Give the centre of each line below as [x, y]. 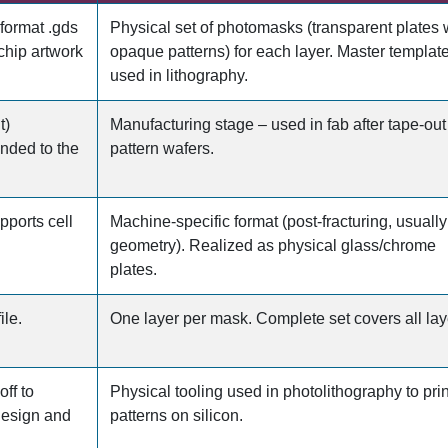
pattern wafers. [162, 148]
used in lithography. [179, 75]
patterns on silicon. [176, 415]
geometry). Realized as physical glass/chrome [273, 245]
